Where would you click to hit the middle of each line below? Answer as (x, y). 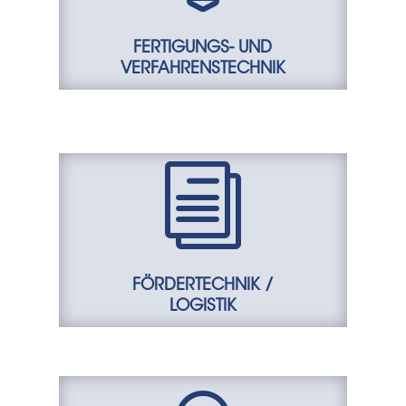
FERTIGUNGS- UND (203, 49)
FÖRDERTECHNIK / (203, 286)
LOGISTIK (203, 307)
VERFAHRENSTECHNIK (203, 70)
